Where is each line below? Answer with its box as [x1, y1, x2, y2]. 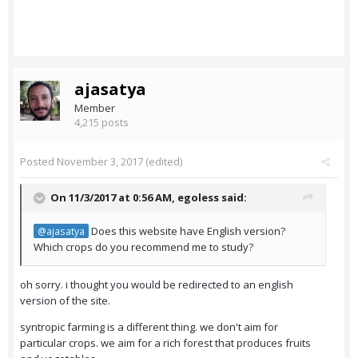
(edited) [143, 154, 182, 169]
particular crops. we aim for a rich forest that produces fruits [20, 336, 311, 351]
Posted [20, 154, 57, 169]
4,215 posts [74, 115, 129, 130]
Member [74, 101, 115, 116]
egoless [177, 190, 219, 205]
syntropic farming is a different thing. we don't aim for [20, 320, 278, 335]
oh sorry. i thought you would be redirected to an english [20, 277, 293, 292]
